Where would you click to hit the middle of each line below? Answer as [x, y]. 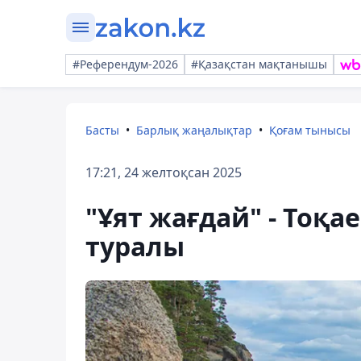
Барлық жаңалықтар [194, 130]
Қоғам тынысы [310, 130]
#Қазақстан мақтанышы [259, 64]
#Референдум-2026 [125, 64]
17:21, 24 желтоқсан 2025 [164, 172]
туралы [135, 246]
